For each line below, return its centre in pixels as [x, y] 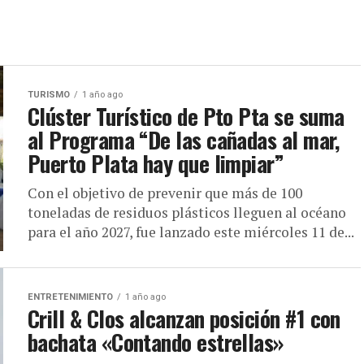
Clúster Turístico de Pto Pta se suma [186, 116]
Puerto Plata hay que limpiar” [156, 163]
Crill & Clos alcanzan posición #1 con [184, 318]
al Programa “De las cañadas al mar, [183, 140]
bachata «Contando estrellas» [156, 342]
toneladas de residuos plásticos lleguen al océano [187, 212]
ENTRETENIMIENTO [70, 297]
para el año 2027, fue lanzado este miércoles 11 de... [191, 232]
